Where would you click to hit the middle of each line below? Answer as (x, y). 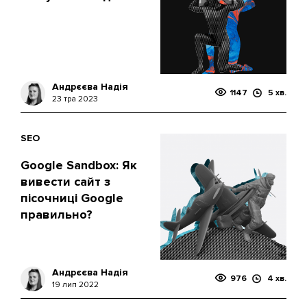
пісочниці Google (72, 198)
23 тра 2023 (75, 99)
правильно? (57, 214)
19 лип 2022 (75, 285)
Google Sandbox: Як (79, 165)
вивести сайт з (65, 182)
